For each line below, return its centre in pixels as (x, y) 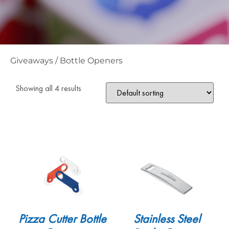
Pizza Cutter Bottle (62, 219)
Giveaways (32, 61)
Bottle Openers (91, 61)
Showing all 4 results (48, 88)
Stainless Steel (167, 219)
